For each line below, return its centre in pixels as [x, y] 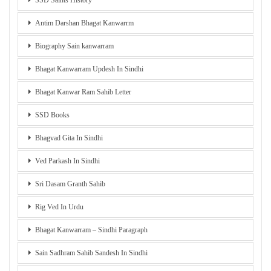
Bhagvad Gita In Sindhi [69, 138]
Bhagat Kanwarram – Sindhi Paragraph [91, 230]
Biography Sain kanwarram [74, 46]
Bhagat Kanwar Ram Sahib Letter [83, 92]
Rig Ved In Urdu [59, 207]
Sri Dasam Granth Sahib [70, 184]
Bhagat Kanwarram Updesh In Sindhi [89, 69]
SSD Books [52, 115]
